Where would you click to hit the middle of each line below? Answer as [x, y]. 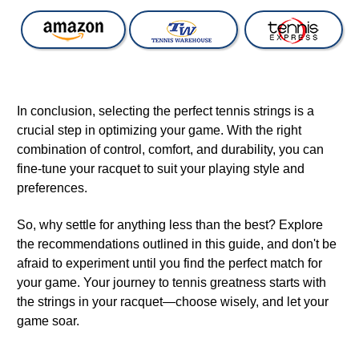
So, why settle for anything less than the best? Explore [170, 224]
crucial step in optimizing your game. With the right [159, 130]
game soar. [48, 321]
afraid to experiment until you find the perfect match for [169, 263]
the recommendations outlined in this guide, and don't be [177, 244]
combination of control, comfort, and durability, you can [170, 149]
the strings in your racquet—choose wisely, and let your [173, 301]
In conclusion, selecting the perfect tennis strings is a [165, 111]
